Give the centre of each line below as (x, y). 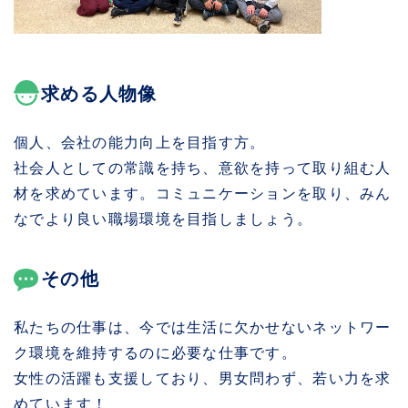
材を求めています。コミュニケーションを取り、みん (203, 193)
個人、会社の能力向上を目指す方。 (140, 142)
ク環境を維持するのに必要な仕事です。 (156, 352)
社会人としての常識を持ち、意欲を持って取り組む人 (203, 168)
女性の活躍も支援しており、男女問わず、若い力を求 (203, 378)
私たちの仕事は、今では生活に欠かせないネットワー (203, 327)
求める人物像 (99, 93)
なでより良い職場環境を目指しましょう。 (163, 219)
